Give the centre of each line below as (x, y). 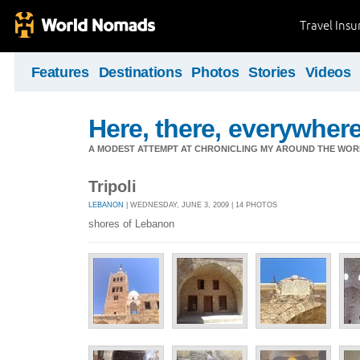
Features (60, 72)
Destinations (140, 72)
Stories (272, 72)
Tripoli (112, 186)
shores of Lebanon (131, 224)
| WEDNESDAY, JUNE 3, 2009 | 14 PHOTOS (200, 205)
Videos (328, 72)
